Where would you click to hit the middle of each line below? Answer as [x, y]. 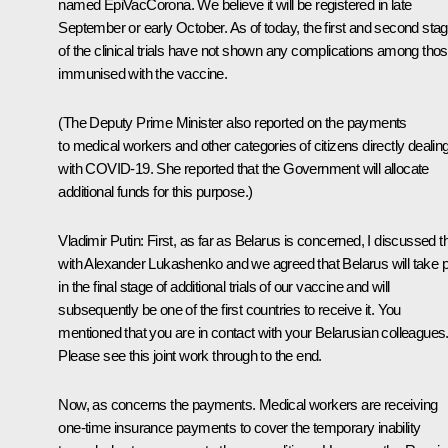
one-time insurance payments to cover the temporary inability [239, 427]
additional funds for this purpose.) [155, 191]
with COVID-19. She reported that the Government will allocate [243, 168]
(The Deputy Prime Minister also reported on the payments [232, 122]
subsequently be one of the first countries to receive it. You [229, 309]
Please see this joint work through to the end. [190, 355]
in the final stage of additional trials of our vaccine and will [224, 286]
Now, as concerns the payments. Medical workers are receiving [248, 404]
